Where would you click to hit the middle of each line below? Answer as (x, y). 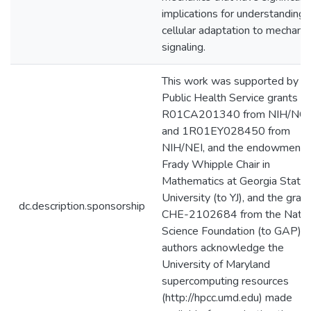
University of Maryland (216, 264)
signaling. (184, 47)
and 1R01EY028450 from (226, 131)
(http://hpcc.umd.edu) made (227, 298)
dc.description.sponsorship (82, 206)
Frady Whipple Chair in (216, 165)
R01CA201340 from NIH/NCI (235, 115)
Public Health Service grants (230, 98)
